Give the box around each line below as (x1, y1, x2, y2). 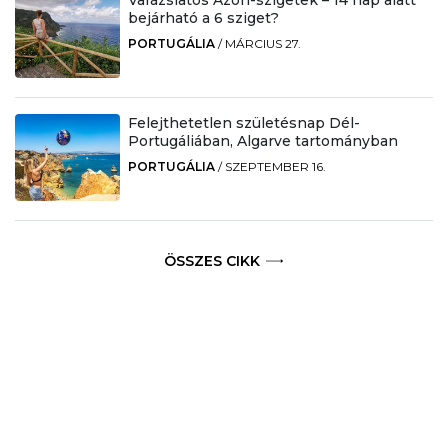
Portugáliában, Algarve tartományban (127, 131, 398, 150)
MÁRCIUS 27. (224, 35, 301, 51)
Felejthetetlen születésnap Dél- (127, 113, 360, 132)
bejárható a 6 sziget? (127, 8, 279, 27)
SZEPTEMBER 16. (224, 158, 326, 174)
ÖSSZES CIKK (164, 251, 261, 270)
